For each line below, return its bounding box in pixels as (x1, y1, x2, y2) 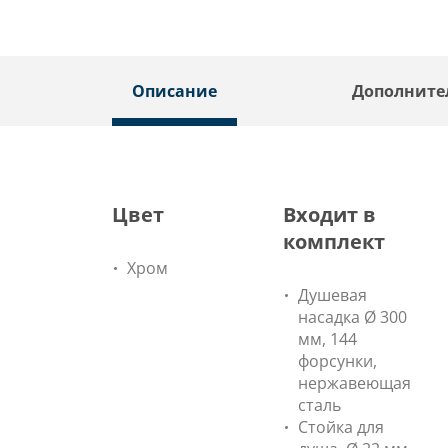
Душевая (298, 284, 367, 306)
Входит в (283, 201, 376, 228)
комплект (283, 228, 385, 255)
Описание (132, 80, 217, 102)
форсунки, (298, 350, 377, 372)
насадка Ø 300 (298, 306, 407, 328)
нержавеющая (298, 372, 411, 394)
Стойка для (298, 416, 384, 438)
